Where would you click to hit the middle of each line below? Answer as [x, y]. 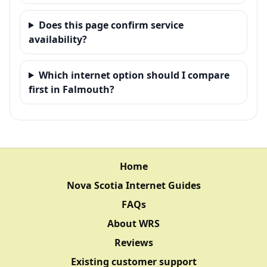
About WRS [133, 223]
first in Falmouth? [72, 89]
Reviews [133, 242]
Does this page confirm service [111, 25]
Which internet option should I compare [134, 75]
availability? [58, 39]
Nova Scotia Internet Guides [133, 185]
